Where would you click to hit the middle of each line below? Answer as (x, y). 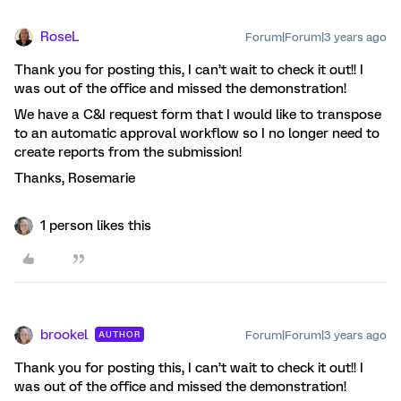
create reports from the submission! (128, 152)
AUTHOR (119, 334)
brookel (64, 334)
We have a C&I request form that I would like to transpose (198, 114)
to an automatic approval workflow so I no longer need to (197, 133)
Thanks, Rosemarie (75, 178)
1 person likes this (96, 225)
